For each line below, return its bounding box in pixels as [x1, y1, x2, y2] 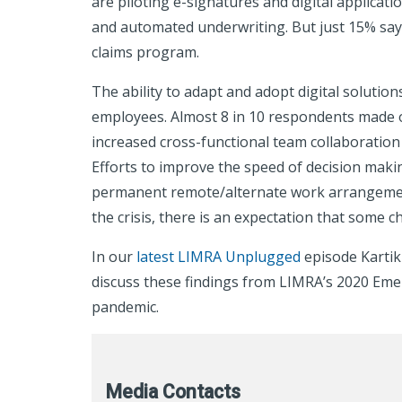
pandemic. [92, 297, 162, 317]
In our [92, 247, 136, 267]
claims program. [92, 42, 203, 62]
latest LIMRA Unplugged [136, 247, 301, 267]
